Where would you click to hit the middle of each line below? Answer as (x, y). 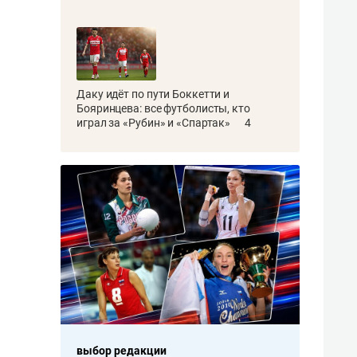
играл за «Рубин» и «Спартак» (155, 122)
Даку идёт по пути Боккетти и (153, 94)
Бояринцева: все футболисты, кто (163, 108)
